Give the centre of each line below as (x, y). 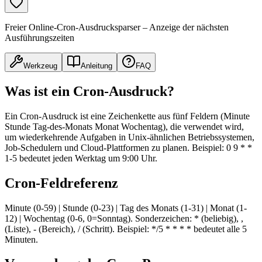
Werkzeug (40, 65)
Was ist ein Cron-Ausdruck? (89, 91)
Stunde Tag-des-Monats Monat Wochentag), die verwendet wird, (124, 126)
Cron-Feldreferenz (61, 183)
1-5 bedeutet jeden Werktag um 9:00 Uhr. (81, 158)
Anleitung (96, 65)
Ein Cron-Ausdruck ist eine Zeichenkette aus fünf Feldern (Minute (127, 116)
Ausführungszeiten (39, 37)
